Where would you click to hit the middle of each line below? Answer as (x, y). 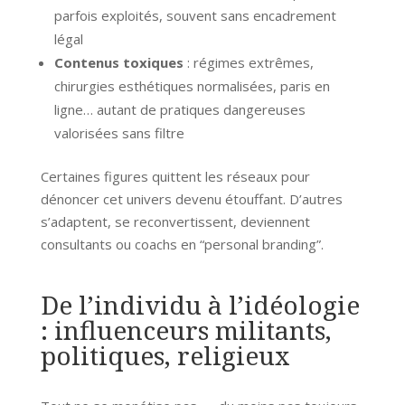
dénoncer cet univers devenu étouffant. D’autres (191, 198)
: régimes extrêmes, (248, 62)
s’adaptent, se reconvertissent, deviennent (175, 221)
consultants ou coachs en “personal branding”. (182, 244)
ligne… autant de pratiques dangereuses (179, 109)
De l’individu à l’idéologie (200, 304)
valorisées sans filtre (119, 132)
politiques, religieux (165, 355)
